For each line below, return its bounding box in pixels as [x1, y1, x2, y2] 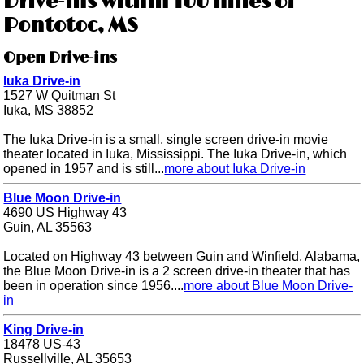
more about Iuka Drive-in [164, 162, 306, 176]
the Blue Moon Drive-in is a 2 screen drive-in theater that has [3, 264, 351, 279]
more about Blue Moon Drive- [184, 279, 353, 293]
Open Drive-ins [3, 50, 118, 68]
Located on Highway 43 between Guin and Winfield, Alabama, [3, 249, 361, 264]
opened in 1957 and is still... [3, 162, 165, 176]
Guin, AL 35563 [3, 220, 93, 235]
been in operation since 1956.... [3, 279, 184, 293]
